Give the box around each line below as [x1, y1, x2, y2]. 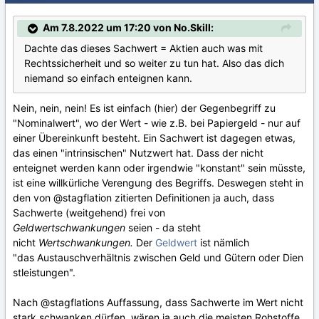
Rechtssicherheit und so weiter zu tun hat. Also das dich [24, 56, 284, 69]
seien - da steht [125, 221, 201, 234]
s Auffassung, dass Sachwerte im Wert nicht [99, 296, 303, 308]
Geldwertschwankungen [13, 221, 125, 234]
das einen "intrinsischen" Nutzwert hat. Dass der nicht [13, 146, 263, 159]
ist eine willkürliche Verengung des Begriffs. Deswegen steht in [13, 176, 303, 189]
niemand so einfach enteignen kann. [24, 71, 192, 84]
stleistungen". [13, 266, 75, 278]
